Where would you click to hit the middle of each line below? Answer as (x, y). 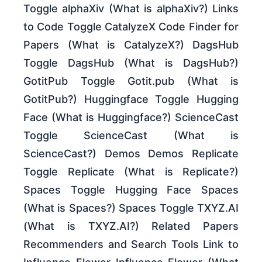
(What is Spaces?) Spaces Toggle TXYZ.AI (131, 208)
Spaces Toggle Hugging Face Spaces (131, 190)
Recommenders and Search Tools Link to (131, 244)
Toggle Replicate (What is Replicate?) (131, 172)
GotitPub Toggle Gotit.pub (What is (131, 81)
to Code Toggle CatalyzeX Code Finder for (131, 27)
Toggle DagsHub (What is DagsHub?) (131, 63)
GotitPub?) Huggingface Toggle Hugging (131, 99)
